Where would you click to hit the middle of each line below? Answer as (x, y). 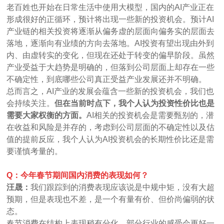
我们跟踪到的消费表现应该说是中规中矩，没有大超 (123, 187)
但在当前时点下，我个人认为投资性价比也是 (135, 103)
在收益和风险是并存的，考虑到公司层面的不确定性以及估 (111, 127)
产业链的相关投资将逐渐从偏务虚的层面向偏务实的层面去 (111, 31)
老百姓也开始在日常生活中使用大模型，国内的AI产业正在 (110, 7)
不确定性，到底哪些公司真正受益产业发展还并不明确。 (107, 79)
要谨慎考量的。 (35, 151)
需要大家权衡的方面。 (47, 115)
